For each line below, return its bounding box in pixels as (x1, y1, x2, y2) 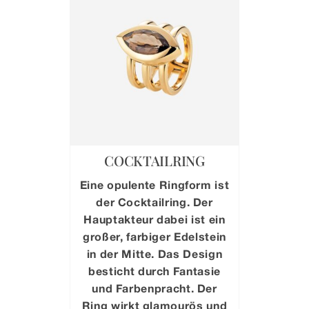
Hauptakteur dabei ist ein (83, 212, 226, 226)
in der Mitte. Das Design (86, 246, 223, 260)
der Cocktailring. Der (96, 195, 213, 208)
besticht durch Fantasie (88, 263, 221, 277)
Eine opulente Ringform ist (79, 177, 230, 191)
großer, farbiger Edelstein (83, 229, 226, 243)
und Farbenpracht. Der (92, 281, 217, 295)
